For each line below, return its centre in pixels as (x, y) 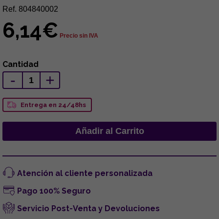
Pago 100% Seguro (54, 191)
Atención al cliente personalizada (85, 173)
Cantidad (21, 64)
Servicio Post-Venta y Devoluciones (88, 208)
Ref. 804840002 (30, 9)
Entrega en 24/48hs (53, 105)
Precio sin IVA (79, 35)
